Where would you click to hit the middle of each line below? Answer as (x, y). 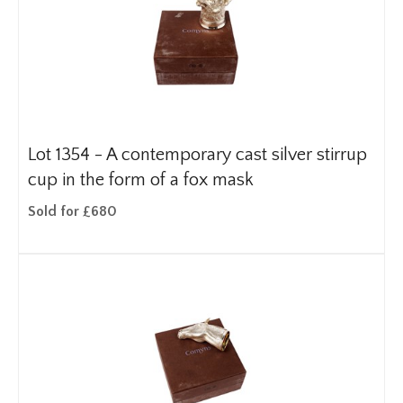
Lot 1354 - (67, 155)
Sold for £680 (72, 211)
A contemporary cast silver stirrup (237, 155)
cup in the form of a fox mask (141, 180)
